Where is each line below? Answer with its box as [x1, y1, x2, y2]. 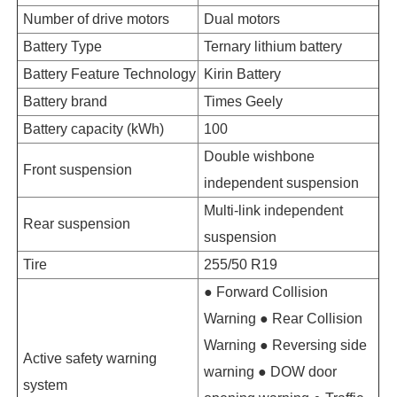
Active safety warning [23, 350, 158, 366]
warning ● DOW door [204, 363, 338, 379]
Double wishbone [204, 148, 315, 164]
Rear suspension [23, 215, 131, 231]
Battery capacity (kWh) [23, 121, 165, 136]
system [23, 377, 68, 393]
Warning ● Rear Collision [204, 310, 363, 326]
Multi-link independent [204, 202, 344, 218]
